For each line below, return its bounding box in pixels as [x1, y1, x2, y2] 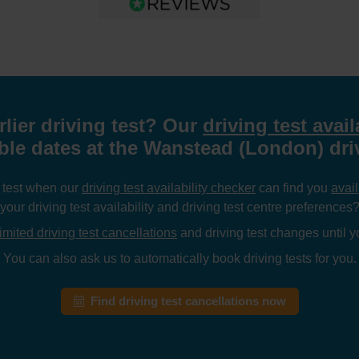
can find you [256, 180, 331, 195]
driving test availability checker [82, 180, 256, 195]
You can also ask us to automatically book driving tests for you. [2, 251, 357, 265]
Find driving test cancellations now [90, 294, 286, 308]
